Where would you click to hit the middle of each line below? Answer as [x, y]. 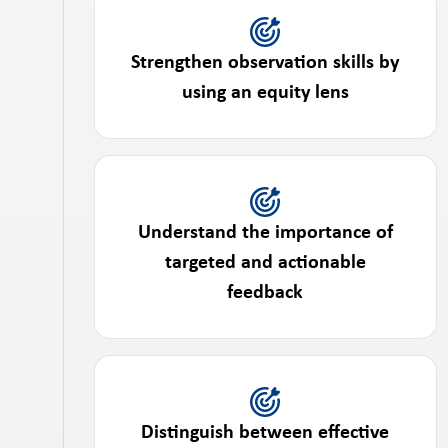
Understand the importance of [265, 233]
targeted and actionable [265, 263]
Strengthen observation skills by [265, 63]
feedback [265, 293]
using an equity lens [265, 93]
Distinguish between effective [265, 433]
